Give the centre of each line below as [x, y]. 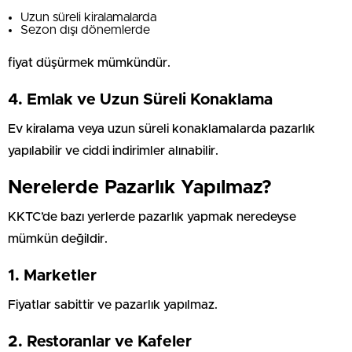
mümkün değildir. [58, 238]
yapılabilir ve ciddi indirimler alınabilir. [113, 150]
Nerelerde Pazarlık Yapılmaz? [140, 187]
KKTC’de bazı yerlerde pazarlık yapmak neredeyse [152, 216]
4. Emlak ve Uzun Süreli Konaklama [140, 99]
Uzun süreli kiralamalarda [88, 17]
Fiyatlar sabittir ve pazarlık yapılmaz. [113, 304]
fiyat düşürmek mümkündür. [89, 62]
